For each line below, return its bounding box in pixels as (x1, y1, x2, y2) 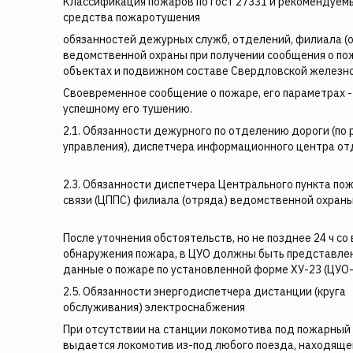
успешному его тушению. (63, 102, 192, 116)
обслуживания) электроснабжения (63, 300, 245, 314)
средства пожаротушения (63, 10, 200, 24)
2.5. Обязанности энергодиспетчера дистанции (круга (63, 284, 346, 299)
